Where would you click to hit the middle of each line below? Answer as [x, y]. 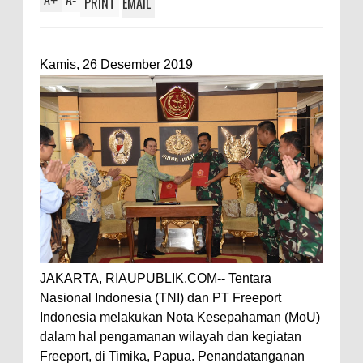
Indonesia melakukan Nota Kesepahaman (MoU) [180, 317]
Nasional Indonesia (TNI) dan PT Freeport [160, 297]
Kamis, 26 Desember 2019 [116, 64]
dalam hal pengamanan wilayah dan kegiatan [171, 336]
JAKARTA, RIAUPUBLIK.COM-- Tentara [156, 278]
